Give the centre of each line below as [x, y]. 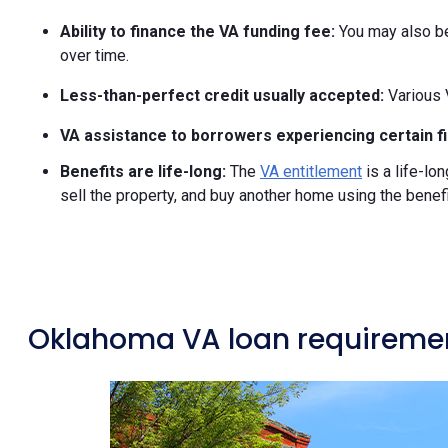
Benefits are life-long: [145, 172]
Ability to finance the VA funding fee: [199, 32]
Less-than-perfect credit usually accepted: [224, 96]
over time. [94, 56]
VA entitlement [311, 172]
